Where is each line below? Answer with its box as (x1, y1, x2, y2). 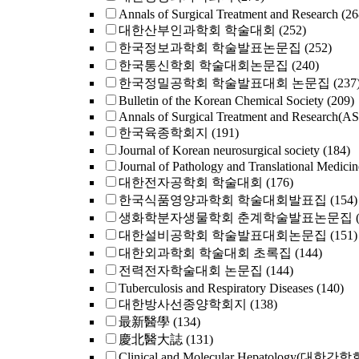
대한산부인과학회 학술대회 (119, 23, 276, 37)
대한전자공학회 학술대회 (119, 175, 263, 189)
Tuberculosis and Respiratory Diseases (119, 281, 313, 295)
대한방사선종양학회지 (119, 297, 247, 311)
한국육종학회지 (119, 126, 208, 139)
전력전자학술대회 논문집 (119, 264, 263, 277)
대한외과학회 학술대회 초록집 (119, 246, 292, 260)
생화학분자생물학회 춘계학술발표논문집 (119, 211, 353, 224)
